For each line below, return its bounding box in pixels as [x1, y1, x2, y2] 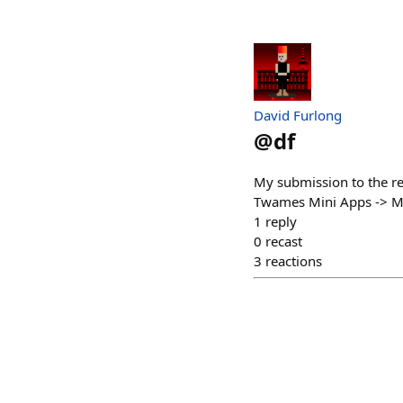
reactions [265, 251, 322, 270]
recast [265, 231, 302, 250]
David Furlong [254, 105, 342, 124]
